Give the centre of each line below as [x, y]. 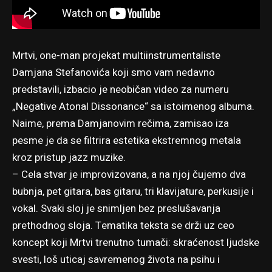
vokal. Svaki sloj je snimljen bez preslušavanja [116, 208]
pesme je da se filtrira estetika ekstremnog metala [127, 140]
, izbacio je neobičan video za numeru [144, 89]
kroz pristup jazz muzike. [69, 157]
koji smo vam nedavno [164, 72]
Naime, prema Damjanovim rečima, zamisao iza [121, 123]
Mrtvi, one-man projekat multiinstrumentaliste [116, 55]
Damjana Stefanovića [62, 72]
